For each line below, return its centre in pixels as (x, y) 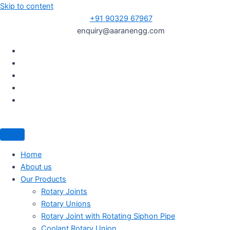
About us (36, 167)
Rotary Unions (66, 204)
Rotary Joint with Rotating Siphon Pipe (108, 216)
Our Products (43, 179)
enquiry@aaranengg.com (121, 31)
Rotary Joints (64, 191)
